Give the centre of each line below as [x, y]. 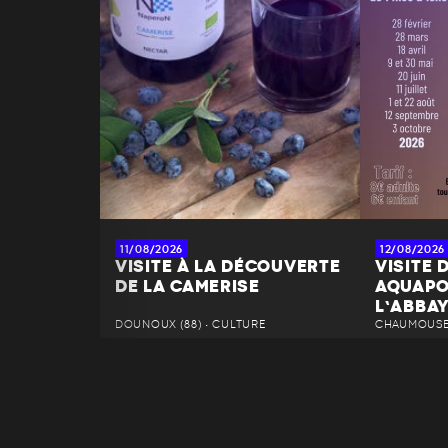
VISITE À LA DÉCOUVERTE [228, 267]
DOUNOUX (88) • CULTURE [190, 325]
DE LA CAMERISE [187, 287]
